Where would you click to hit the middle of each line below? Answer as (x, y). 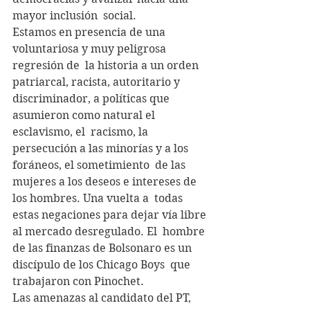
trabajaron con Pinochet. (78, 281)
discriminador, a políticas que (92, 98)
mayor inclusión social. (74, 15)
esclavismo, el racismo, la (82, 131)
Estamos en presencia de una (90, 32)
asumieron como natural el (85, 115)
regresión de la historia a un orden (107, 65)
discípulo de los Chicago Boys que (103, 264)
